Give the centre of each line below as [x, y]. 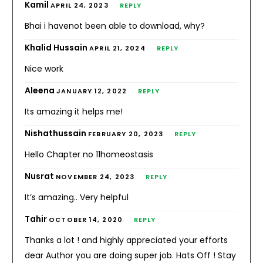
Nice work [44, 68]
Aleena [41, 90]
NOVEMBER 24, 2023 [95, 176]
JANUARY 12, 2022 [92, 91]
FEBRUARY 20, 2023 [126, 134]
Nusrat [41, 176]
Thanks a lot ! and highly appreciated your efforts [127, 240]
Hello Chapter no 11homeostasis [89, 154]
